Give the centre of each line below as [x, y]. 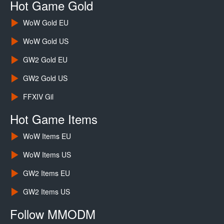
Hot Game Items [54, 119]
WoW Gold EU [45, 23]
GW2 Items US [46, 192]
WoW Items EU [47, 136]
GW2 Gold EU [45, 60]
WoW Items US [47, 155]
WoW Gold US [45, 41]
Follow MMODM [53, 214]
